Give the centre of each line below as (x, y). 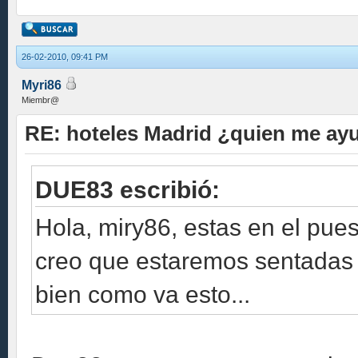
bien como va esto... (143, 294)
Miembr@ (40, 100)
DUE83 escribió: (127, 189)
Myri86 (42, 85)
